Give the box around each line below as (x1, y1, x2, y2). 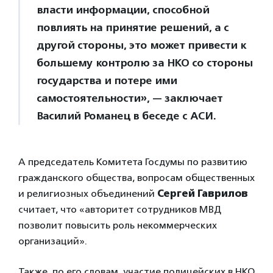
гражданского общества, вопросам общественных (18, 172, 255, 184)
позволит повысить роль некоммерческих (18, 219, 217, 232)
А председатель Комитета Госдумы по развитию (18, 156, 247, 168)
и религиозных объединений (18, 188, 157, 200)
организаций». (18, 235, 87, 247)
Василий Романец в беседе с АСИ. (37, 109, 216, 123)
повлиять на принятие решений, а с (37, 21, 229, 35)
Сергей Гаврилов (157, 188, 248, 200)
